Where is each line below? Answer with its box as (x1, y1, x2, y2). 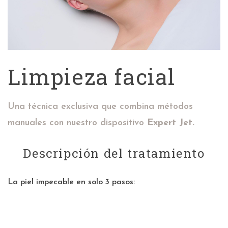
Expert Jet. (147, 118, 194, 128)
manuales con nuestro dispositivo (8, 118, 147, 128)
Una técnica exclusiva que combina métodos (8, 101, 193, 111)
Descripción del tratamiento (23, 145, 205, 161)
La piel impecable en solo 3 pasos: (8, 178, 135, 186)
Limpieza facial (8, 62, 176, 91)
